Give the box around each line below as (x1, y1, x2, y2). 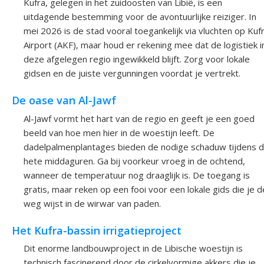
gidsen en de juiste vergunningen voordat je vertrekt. (24, 67, 240, 79)
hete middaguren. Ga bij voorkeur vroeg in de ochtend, (24, 154, 245, 167)
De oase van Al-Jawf (12, 93, 116, 108)
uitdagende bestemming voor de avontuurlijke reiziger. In (24, 11, 256, 22)
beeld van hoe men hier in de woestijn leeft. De (24, 126, 214, 138)
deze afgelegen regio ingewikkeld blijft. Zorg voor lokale (24, 53, 250, 65)
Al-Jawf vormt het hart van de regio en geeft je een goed (24, 112, 255, 124)
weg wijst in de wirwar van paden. (24, 197, 161, 209)
